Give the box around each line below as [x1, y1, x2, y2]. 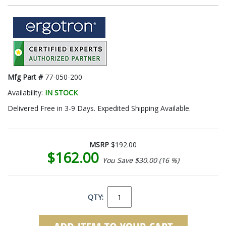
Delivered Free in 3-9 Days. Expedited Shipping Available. [8, 103, 191, 113]
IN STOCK [45, 87, 78, 97]
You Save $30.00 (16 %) [102, 155, 179, 165]
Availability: [8, 87, 45, 97]
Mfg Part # [8, 72, 45, 82]
